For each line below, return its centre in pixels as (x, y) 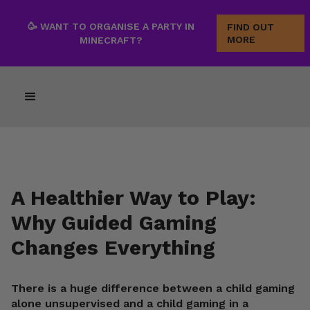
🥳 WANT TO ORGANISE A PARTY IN (111, 26)
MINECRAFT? (111, 40)
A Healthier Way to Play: (134, 198)
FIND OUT (250, 27)
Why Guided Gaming (114, 222)
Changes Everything (113, 247)
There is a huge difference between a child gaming (153, 288)
